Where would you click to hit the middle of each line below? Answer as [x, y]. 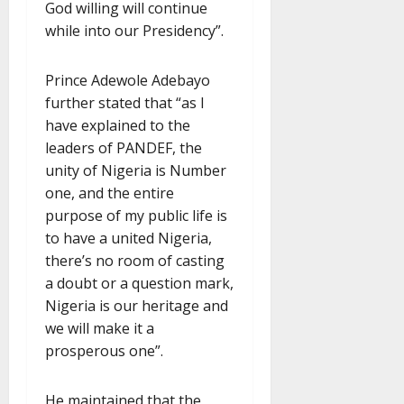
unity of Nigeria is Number [136, 171]
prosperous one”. [104, 351]
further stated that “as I [125, 103]
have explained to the [118, 126]
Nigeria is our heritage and [137, 306]
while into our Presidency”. [134, 31]
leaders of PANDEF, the [124, 148]
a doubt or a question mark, [139, 284]
